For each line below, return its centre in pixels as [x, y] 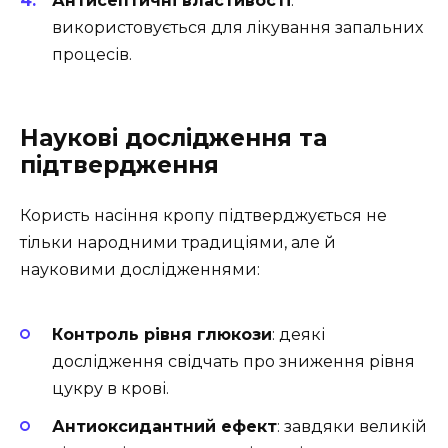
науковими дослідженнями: [140, 269]
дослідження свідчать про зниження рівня [233, 362]
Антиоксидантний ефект [164, 427]
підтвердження [119, 164]
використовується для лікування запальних [237, 27]
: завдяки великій [352, 427]
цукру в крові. [110, 389]
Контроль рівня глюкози [162, 335]
